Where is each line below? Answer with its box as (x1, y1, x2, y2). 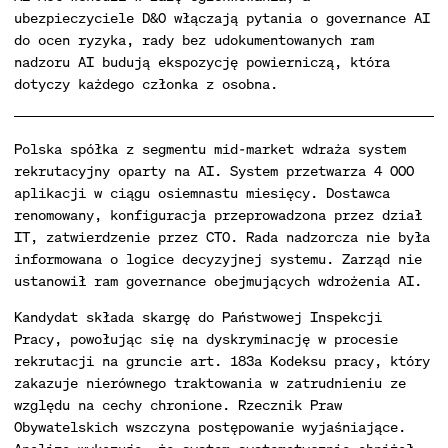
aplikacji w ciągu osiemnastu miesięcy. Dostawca (14, 183, 390, 202)
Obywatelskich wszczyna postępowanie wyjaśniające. (14, 417, 406, 436)
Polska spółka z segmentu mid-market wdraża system (14, 139, 406, 158)
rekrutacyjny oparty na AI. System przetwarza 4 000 (14, 161, 414, 180)
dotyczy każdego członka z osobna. (14, 74, 278, 93)
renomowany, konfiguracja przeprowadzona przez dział (14, 205, 422, 224)
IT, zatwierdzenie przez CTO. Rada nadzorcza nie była (14, 227, 430, 246)
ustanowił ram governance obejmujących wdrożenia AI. (14, 271, 422, 290)
